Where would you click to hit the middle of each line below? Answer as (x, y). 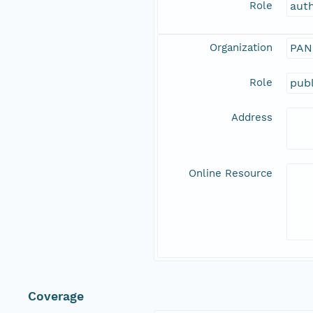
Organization (241, 48)
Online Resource (231, 174)
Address (252, 118)
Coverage (56, 297)
